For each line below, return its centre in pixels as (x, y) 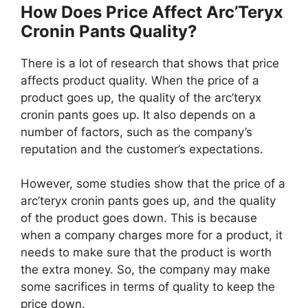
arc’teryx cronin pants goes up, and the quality (148, 201)
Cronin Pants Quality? (109, 31)
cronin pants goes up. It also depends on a (138, 114)
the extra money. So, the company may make (145, 270)
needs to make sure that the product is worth (146, 253)
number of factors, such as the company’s (136, 132)
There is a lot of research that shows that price (150, 63)
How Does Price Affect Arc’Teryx (152, 12)
